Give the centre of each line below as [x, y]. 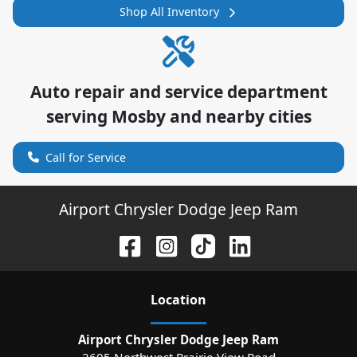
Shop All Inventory [169, 12]
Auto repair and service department [178, 91]
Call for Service [86, 157]
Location [178, 299]
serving [78, 116]
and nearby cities [238, 116]
